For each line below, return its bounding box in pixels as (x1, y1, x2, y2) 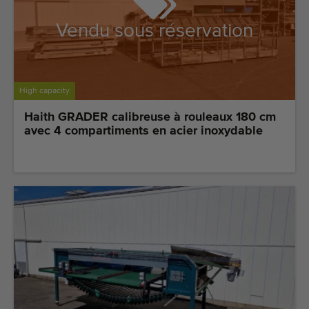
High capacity (19, 87, 70, 96)
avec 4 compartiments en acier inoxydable (24, 125, 263, 138)
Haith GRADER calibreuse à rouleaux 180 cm (24, 111, 276, 124)
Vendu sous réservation (56, 21, 253, 41)
